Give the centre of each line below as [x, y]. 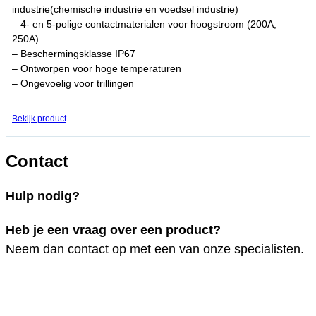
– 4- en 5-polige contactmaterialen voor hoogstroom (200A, [144, 24]
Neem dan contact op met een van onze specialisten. [155, 249]
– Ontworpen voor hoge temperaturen [97, 69]
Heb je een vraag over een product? [113, 230]
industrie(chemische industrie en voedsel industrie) [125, 10]
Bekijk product [39, 119]
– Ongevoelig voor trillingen [73, 84]
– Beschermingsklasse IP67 [74, 54]
